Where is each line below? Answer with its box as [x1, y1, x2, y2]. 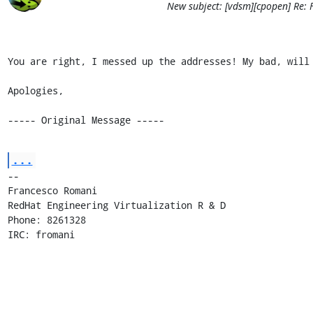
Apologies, [7, 83, 64, 97]
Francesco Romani [7, 183, 97, 197]
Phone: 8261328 [7, 212, 86, 226]
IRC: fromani [7, 227, 75, 241]
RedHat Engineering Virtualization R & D [7, 198, 226, 212]
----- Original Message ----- [7, 112, 164, 126]
